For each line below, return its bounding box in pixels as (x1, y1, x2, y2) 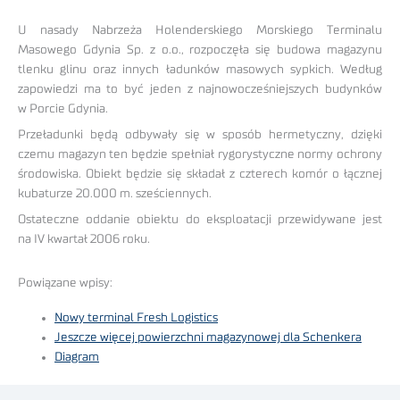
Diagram (54, 350, 100, 363)
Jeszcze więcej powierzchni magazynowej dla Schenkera (54, 330, 362, 344)
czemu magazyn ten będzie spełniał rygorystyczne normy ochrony (18, 147, 382, 161)
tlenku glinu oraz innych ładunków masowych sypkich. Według (18, 63, 382, 77)
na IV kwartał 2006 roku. (18, 232, 150, 246)
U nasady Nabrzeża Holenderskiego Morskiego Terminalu (18, 24, 382, 37)
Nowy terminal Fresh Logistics (54, 311, 219, 324)
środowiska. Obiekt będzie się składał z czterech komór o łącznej (18, 167, 382, 180)
